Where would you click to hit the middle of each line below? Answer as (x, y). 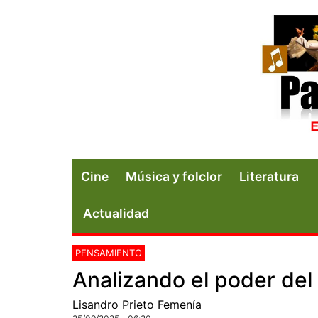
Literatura (269, 176)
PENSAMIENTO (109, 252)
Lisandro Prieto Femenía (137, 304)
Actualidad (116, 213)
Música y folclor (174, 176)
